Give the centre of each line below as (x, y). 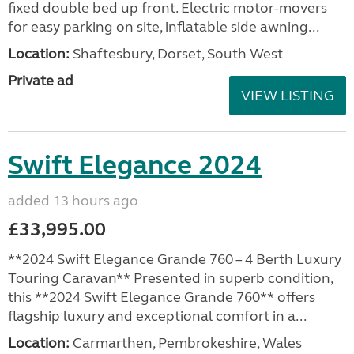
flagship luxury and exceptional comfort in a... (157, 316)
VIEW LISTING (288, 96)
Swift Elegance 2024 (135, 165)
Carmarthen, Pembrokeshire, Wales (186, 343)
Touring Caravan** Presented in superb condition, (170, 278)
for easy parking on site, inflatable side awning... (164, 27)
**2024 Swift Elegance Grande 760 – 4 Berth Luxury (175, 259)
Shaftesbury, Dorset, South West (176, 54)
